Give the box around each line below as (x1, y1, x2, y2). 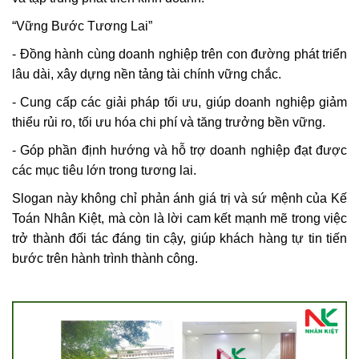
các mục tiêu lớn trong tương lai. (12, 163, 196, 177)
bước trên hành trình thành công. (12, 252, 198, 265)
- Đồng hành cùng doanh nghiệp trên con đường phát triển (12, 47, 347, 61)
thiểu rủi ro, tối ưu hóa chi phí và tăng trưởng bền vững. (12, 115, 325, 129)
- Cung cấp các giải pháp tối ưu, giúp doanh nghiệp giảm (12, 95, 347, 109)
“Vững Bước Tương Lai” (12, 19, 152, 33)
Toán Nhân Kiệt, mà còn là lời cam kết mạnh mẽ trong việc (12, 212, 347, 225)
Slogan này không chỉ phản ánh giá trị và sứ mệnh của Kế (12, 192, 347, 205)
